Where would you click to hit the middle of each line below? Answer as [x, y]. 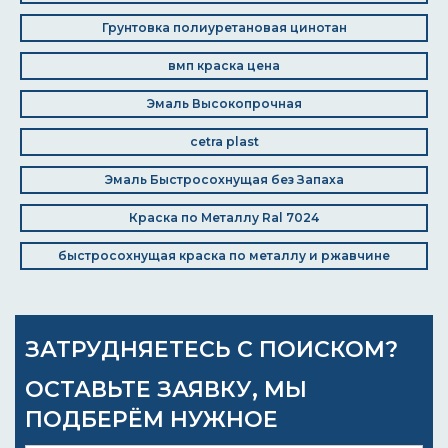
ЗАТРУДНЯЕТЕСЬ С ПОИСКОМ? [211, 349]
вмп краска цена [224, 65]
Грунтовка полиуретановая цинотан [224, 27]
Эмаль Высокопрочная [224, 103]
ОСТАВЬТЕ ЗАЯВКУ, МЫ [166, 389]
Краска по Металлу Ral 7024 [224, 217]
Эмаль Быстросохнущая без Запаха [224, 179]
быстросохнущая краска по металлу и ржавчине [224, 255]
